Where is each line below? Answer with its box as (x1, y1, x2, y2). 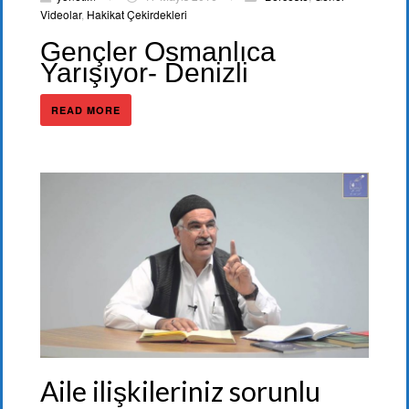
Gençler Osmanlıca (40, 37, 276, 68)
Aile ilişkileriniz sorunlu (40, 373, 320, 407)
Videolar (40, 6, 81, 23)
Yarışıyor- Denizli (40, 58, 248, 89)
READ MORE (51, 103, 121, 118)
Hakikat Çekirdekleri (87, 6, 187, 23)
